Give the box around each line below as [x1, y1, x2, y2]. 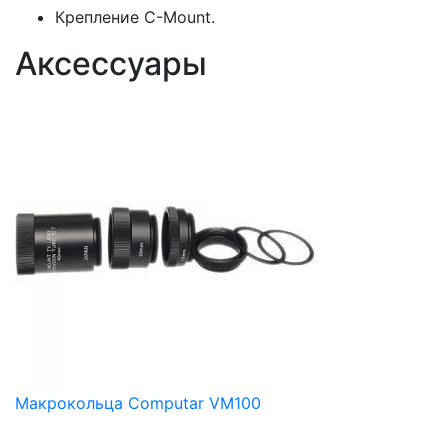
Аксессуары [15, 44, 207, 83]
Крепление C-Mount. [55, 7, 215, 27]
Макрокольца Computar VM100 [15, 393, 261, 413]
